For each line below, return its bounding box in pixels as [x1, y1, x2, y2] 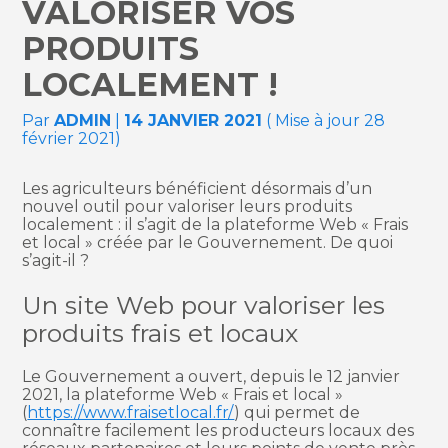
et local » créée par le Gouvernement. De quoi [22, 233, 394, 253]
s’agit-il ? [22, 251, 90, 271]
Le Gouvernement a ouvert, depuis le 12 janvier [22, 366, 401, 386]
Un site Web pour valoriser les [22, 289, 386, 320]
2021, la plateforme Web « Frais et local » [22, 384, 344, 404]
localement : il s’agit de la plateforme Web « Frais [22, 215, 409, 235]
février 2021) [22, 129, 122, 149]
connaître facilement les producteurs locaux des [22, 420, 415, 440]
